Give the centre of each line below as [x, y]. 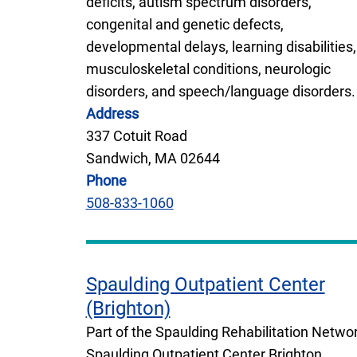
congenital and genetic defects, [184, 24]
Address [112, 113]
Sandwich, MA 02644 [153, 158]
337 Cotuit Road [136, 135]
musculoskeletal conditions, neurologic [208, 69]
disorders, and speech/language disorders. [220, 91]
